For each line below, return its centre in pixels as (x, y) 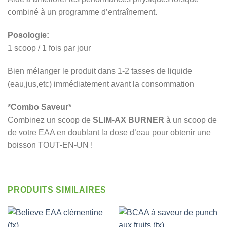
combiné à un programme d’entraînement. (82, 12)
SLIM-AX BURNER (128, 120)
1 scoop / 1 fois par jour (49, 48)
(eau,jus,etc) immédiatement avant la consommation (101, 84)
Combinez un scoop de (50, 120)
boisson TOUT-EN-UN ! (50, 145)
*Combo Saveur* (40, 107)
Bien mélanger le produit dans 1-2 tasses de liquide (100, 71)
